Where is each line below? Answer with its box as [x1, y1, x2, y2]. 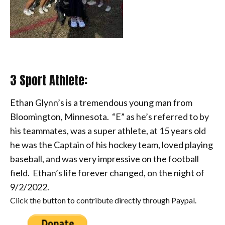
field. [10, 167, 33, 179]
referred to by [154, 111, 209, 123]
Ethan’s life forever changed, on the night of [33, 167, 204, 179]
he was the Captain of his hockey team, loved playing [10, 139, 213, 151]
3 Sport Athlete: [10, 71, 90, 90]
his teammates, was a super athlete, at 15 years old [10, 125, 206, 137]
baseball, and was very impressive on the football [10, 153, 199, 165]
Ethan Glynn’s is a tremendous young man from [10, 97, 192, 108]
